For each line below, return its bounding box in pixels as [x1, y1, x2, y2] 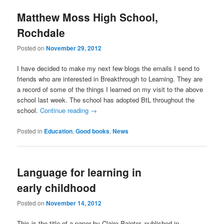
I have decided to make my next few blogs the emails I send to [17, 63, 200, 73]
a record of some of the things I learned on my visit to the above [17, 84, 203, 94]
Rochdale [17, 24, 65, 40]
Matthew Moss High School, [17, 9, 158, 24]
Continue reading [40, 105, 91, 115]
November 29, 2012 [46, 43, 102, 53]
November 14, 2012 [46, 198, 102, 208]
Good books [75, 126, 110, 135]
